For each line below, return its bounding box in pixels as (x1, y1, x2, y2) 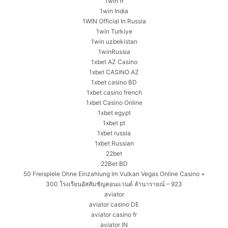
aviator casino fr (91, 211, 137, 219)
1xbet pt (103, 119, 125, 127)
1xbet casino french (86, 89, 142, 97)
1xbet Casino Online (85, 99, 142, 107)
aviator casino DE (89, 201, 139, 209)
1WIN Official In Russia (82, 17, 146, 25)
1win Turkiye (96, 27, 132, 36)
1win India (100, 7, 128, 15)
